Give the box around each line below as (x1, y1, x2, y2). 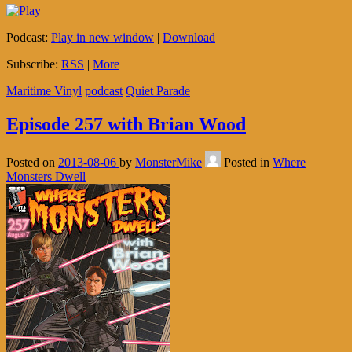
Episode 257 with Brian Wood (6, 114, 246, 135)
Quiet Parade (126, 84, 190, 98)
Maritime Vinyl (6, 84, 82, 98)
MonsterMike (135, 156, 202, 170)
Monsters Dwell (6, 170, 86, 184)
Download (163, 31, 215, 45)
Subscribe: (6, 57, 61, 71)
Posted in (224, 156, 273, 170)
